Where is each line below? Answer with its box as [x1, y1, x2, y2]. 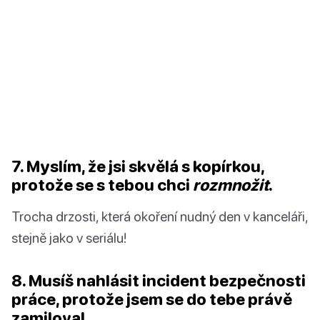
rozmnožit [193, 175, 269, 195]
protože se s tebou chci [11, 175, 193, 195]
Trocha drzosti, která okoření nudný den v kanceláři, [11, 208, 308, 225]
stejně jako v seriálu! [11, 229, 126, 246]
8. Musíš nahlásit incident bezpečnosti [11, 271, 306, 291]
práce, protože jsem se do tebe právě [11, 289, 292, 309]
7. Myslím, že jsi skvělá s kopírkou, [11, 156, 264, 176]
